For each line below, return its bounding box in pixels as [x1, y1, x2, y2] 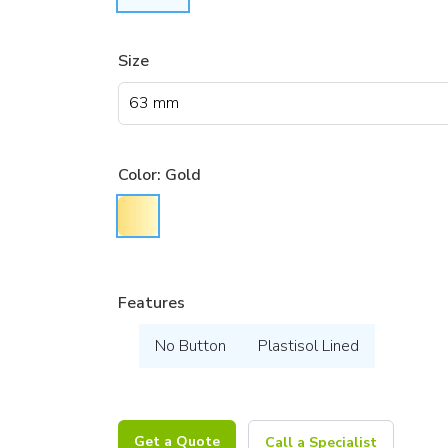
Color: [117, 164, 165, 186]
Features [117, 291, 185, 314]
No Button [155, 334, 227, 357]
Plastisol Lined [258, 334, 360, 357]
